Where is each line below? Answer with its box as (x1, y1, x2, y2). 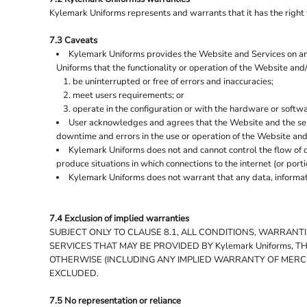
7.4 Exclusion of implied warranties (49, 212, 189, 225)
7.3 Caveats (49, 34, 97, 47)
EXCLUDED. (49, 267, 99, 280)
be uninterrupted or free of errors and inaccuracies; (73, 75, 273, 88)
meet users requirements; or (73, 88, 184, 101)
